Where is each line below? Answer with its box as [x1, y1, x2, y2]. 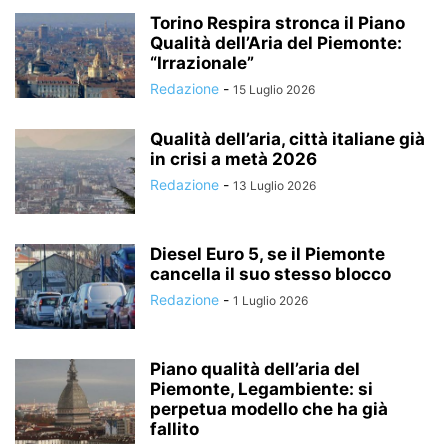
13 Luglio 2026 [233, 178, 316, 193]
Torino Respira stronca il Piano [150, 13, 405, 33]
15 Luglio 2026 [233, 82, 315, 97]
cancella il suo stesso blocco [150, 264, 391, 284]
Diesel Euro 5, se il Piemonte [150, 244, 385, 264]
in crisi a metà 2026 [150, 149, 317, 169]
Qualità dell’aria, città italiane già [150, 129, 425, 149]
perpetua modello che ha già [150, 399, 388, 419]
